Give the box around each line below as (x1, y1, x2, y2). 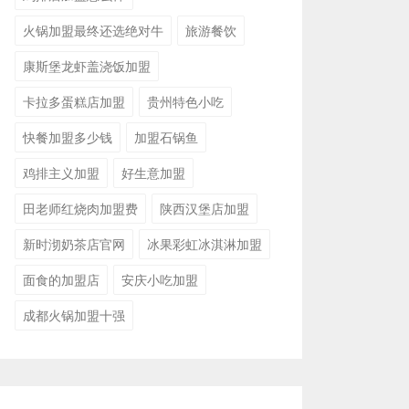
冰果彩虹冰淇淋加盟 (147, 235, 262, 253)
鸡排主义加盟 (23, 163, 100, 182)
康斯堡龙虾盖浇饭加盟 (23, 57, 151, 75)
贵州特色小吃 (147, 92, 224, 110)
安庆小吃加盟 (121, 270, 198, 288)
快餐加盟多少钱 (23, 128, 112, 146)
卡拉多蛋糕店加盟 (23, 92, 125, 110)
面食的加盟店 (23, 270, 100, 288)
